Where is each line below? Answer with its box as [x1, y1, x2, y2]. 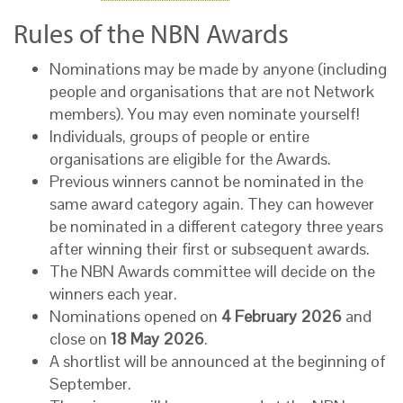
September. [49, 373, 131, 395]
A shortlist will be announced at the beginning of [49, 351, 386, 372]
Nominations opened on [49, 306, 221, 327]
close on [49, 328, 111, 350]
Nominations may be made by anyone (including [49, 58, 387, 80]
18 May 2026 [111, 328, 204, 350]
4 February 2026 [221, 306, 345, 327]
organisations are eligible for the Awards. [49, 148, 331, 170]
